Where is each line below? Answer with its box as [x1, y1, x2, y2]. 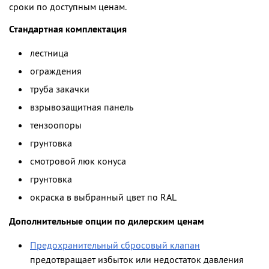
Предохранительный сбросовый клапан [30, 240, 200, 252]
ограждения [30, 66, 82, 77]
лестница [30, 48, 68, 59]
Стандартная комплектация [9, 24, 127, 35]
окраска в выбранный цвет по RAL [30, 192, 177, 204]
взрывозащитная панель [30, 102, 133, 113]
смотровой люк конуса [30, 156, 126, 168]
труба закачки [30, 84, 89, 95]
